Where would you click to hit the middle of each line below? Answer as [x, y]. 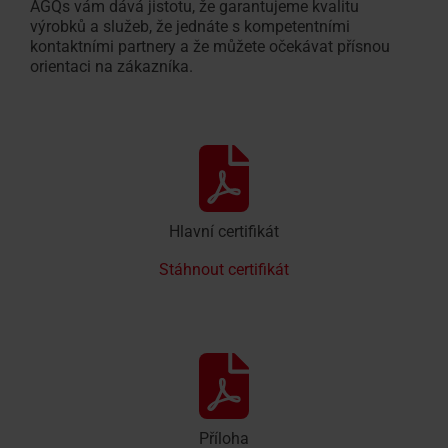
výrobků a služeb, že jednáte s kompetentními [190, 26]
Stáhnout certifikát [224, 269]
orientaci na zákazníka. [111, 66]
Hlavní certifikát [224, 231]
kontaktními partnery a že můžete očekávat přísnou [210, 46]
